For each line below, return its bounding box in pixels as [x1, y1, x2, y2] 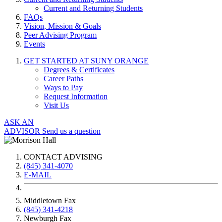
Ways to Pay [44, 83, 83, 92]
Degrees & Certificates [44, 65, 114, 74]
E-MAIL [24, 170, 52, 179]
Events [24, 40, 45, 49]
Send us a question [42, 127, 101, 136]
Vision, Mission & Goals [24, 22, 101, 31]
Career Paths [44, 74, 83, 83]
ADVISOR [4, 127, 42, 136]
